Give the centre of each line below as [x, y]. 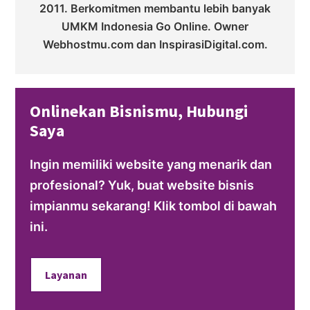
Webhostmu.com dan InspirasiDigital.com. [155, 44]
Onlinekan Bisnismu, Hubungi [139, 111]
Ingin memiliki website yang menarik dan [151, 165]
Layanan [66, 275]
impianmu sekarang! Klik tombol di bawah [153, 206]
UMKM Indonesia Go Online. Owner [155, 26]
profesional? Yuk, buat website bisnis [142, 185]
